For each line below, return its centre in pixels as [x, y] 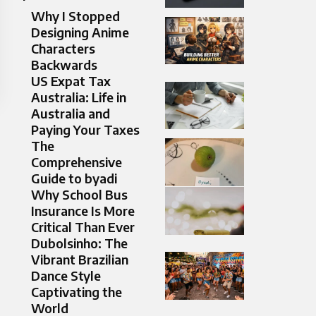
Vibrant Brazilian [80, 260]
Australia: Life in [79, 97]
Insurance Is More [83, 211]
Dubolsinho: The [79, 243]
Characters [63, 49]
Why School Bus [79, 195]
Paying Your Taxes [85, 130]
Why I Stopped [75, 16]
